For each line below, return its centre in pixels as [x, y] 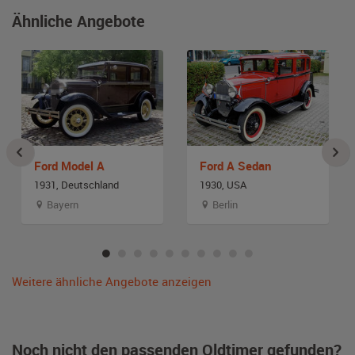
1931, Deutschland [76, 184]
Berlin [224, 204]
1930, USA [223, 184]
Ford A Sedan [235, 165]
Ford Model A [69, 165]
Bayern [61, 204]
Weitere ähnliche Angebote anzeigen [112, 281]
